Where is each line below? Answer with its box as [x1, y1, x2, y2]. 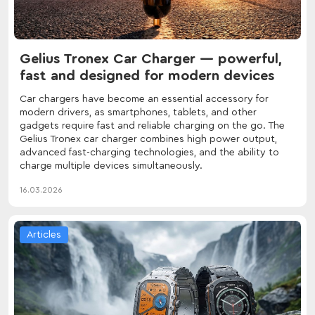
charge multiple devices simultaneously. [20, 160, 202, 171]
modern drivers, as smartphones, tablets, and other [20, 107, 257, 117]
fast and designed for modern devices [20, 68, 274, 83]
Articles [27, 229, 61, 240]
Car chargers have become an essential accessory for [20, 94, 269, 104]
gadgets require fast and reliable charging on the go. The [20, 120, 285, 131]
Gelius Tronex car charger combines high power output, [20, 134, 277, 144]
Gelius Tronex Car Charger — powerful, [20, 51, 282, 66]
